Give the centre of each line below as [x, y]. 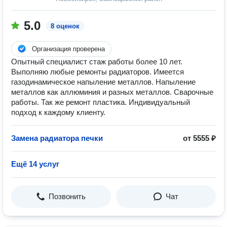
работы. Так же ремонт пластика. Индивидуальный [101, 102]
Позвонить [67, 196]
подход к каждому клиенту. [58, 112]
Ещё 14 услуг [35, 164]
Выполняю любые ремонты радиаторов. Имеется [98, 72]
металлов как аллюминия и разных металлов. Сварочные [112, 92]
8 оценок [65, 26]
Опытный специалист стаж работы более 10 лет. [97, 62]
